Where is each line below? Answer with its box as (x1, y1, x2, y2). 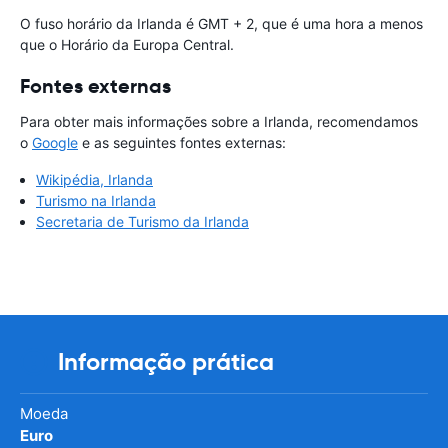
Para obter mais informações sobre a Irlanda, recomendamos (20, 113, 418, 131)
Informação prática (58, 347, 274, 378)
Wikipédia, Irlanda (36, 171, 153, 189)
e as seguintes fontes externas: (78, 134, 286, 152)
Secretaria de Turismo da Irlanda (36, 213, 249, 231)
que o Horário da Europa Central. (20, 36, 234, 54)
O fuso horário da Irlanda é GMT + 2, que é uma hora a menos (20, 15, 423, 33)
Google (32, 134, 78, 152)
